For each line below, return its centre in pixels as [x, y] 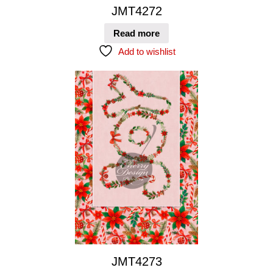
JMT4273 [136, 261]
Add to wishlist [147, 51]
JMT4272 [136, 11]
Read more [136, 33]
